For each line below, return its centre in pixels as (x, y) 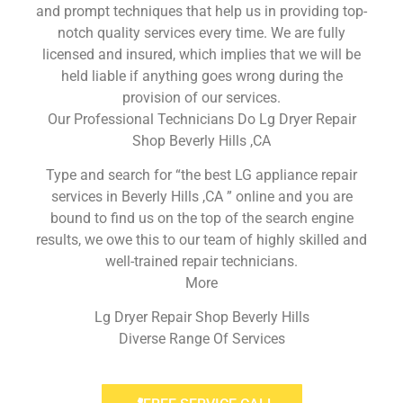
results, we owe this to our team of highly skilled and (201, 239)
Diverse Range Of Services (201, 339)
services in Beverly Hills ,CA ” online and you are (201, 196)
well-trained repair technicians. (201, 261)
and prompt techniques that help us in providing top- (201, 11)
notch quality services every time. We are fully (201, 32)
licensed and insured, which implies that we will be (201, 54)
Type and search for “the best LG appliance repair (201, 175)
